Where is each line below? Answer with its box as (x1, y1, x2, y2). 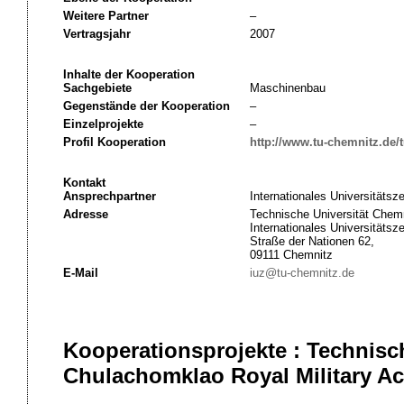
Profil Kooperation (62, 135, 166, 149)
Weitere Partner (62, 9, 149, 23)
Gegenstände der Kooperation (62, 99, 230, 113)
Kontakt (62, 176, 106, 189)
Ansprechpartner (62, 189, 156, 203)
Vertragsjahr (62, 27, 131, 41)
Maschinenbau (249, 81, 326, 95)
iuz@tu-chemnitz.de (249, 266, 354, 280)
